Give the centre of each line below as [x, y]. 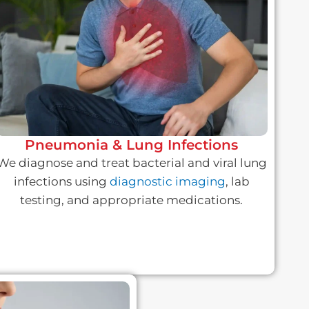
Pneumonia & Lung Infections [132, 145]
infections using [61, 182]
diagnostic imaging [167, 182]
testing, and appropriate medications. [132, 200]
